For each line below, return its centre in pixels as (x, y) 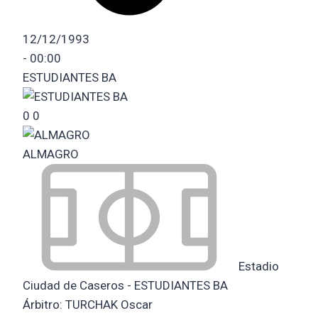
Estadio (257, 266)
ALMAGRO (51, 154)
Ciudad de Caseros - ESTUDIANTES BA (125, 285)
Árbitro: (44, 304)
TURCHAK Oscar (109, 304)
